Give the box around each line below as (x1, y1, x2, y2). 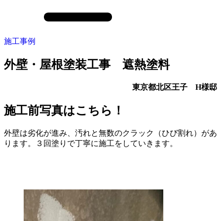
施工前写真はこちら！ (4, 104, 124, 117)
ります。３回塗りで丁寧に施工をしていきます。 (4, 139, 178, 147)
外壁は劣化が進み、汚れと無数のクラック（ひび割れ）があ (4, 128, 217, 137)
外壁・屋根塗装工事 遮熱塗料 (4, 58, 170, 71)
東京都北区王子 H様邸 (132, 82, 217, 91)
